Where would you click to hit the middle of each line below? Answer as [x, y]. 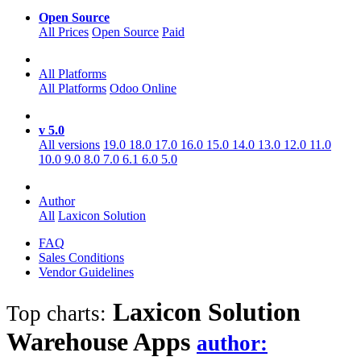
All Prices [64, 32]
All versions [69, 145]
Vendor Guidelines [86, 272]
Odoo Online [143, 89]
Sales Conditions [81, 258]
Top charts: [56, 313]
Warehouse [67, 341]
